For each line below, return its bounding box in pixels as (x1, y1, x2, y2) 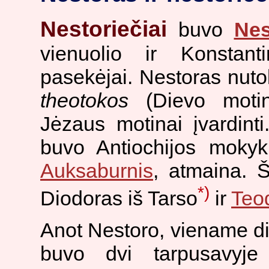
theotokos (40, 88, 128, 112)
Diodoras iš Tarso (40, 186, 198, 210)
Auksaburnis (40, 159, 153, 182)
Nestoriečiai (40, 16, 167, 41)
